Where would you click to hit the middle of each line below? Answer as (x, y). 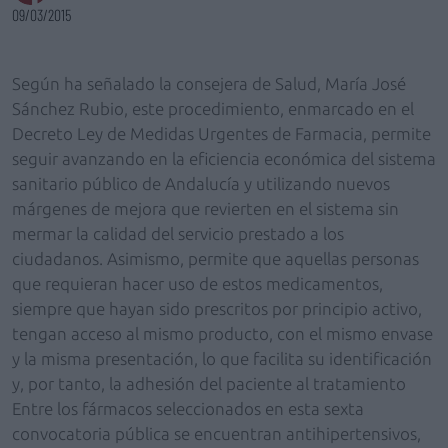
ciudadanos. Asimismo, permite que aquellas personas (215, 258)
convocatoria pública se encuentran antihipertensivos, (216, 433)
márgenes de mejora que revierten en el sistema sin (205, 208)
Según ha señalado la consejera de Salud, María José (209, 83)
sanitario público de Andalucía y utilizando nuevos (201, 183)
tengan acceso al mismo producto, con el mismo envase (222, 333)
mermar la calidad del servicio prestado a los (178, 233)
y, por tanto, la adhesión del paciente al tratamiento (209, 383)
